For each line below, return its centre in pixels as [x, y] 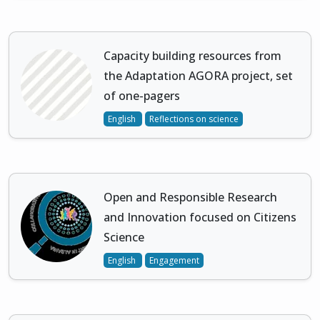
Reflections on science [194, 119]
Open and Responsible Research [190, 197]
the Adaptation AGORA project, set [198, 76]
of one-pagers [142, 96]
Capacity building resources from [192, 56]
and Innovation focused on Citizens [200, 217]
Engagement [174, 261]
